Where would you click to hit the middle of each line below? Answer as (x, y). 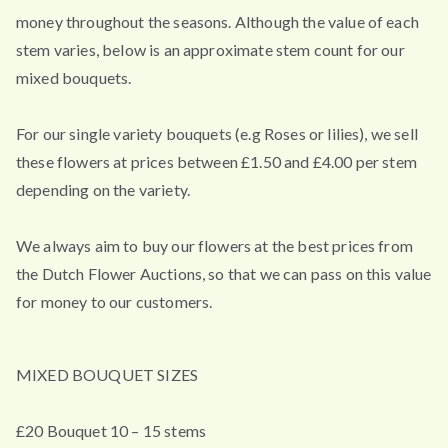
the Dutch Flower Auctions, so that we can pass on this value (224, 273)
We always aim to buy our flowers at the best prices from (214, 245)
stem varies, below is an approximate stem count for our (210, 49)
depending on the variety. (103, 189)
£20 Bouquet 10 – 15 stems (111, 431)
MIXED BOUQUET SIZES (107, 375)
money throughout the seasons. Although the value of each (217, 21)
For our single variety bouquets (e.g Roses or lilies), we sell (217, 133)
